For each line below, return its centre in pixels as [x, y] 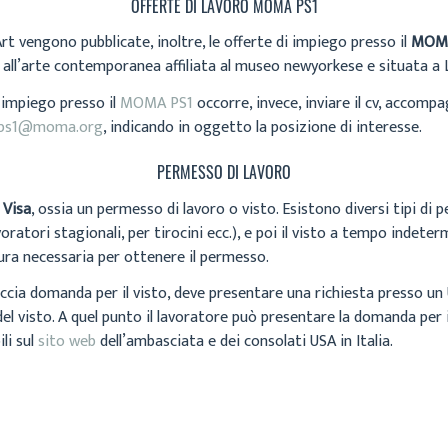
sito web [67, 342]
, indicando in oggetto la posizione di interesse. [262, 127]
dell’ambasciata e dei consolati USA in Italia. [244, 342]
